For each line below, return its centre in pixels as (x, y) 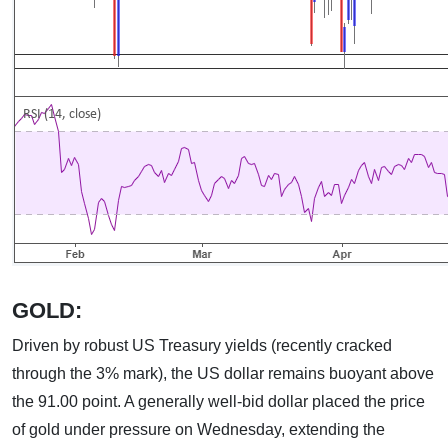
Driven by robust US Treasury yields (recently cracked (202, 345)
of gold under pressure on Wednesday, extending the (198, 429)
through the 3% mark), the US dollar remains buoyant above (223, 373)
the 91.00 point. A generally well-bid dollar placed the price (218, 401)
